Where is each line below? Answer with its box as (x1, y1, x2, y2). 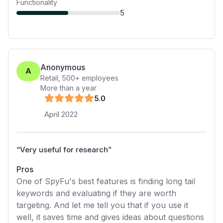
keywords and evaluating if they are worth (16, 188, 176, 198)
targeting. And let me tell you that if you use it (16, 200, 188, 210)
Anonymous (40, 62, 85, 72)
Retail (40, 74, 58, 82)
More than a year (40, 84, 97, 92)
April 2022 (44, 110, 78, 119)
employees (80, 74, 118, 82)
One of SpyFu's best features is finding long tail (16, 176, 195, 186)
